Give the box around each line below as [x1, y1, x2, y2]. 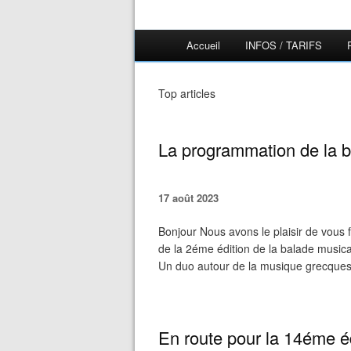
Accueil [186, 38, 220, 52]
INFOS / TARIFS [245, 38, 322, 52]
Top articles [158, 85, 215, 101]
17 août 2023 [158, 190, 219, 205]
